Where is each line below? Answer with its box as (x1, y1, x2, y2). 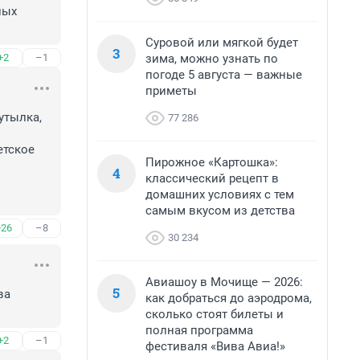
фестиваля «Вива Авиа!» (145, 339, 285, 354)
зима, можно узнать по (145, 51, 278, 66)
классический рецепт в (145, 171, 279, 186)
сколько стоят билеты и (145, 307, 284, 321)
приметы (145, 84, 197, 98)
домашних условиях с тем (145, 187, 294, 202)
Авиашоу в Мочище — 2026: (145, 275, 303, 289)
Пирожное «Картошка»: (145, 155, 278, 170)
